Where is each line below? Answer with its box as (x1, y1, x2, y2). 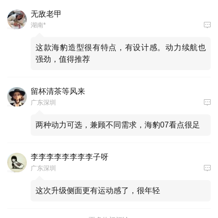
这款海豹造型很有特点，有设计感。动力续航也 (36, 43, 206, 52)
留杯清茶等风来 (31, 87, 85, 95)
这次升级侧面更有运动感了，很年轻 (36, 186, 160, 195)
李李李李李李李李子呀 (31, 152, 109, 161)
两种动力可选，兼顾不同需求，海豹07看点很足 (36, 120, 200, 129)
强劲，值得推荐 (36, 54, 90, 63)
